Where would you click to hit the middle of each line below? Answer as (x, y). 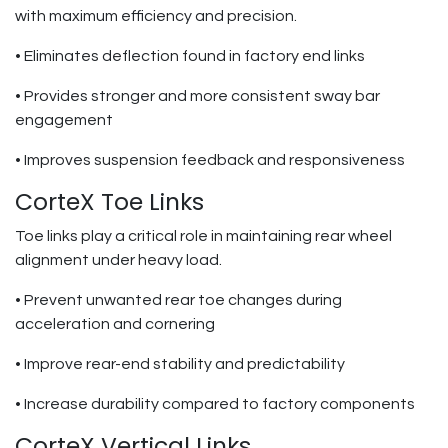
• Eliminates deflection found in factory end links (190, 56)
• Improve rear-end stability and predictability (180, 364)
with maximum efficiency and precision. (156, 16)
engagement (64, 120)
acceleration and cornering (115, 324)
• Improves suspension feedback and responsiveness (210, 160)
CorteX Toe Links (109, 201)
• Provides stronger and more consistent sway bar (197, 96)
